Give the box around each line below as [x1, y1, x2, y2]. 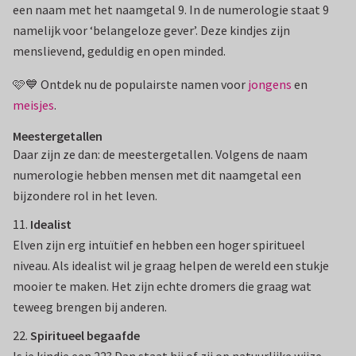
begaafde [87, 327, 140, 344]
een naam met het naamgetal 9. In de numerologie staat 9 [13, 2, 329, 18]
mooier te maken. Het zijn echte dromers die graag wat [13, 278, 311, 295]
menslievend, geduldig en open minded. [13, 43, 226, 60]
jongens [248, 76, 292, 93]
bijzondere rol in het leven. [13, 188, 160, 204]
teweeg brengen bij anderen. [13, 299, 169, 315]
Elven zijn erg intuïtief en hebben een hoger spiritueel [13, 237, 305, 253]
